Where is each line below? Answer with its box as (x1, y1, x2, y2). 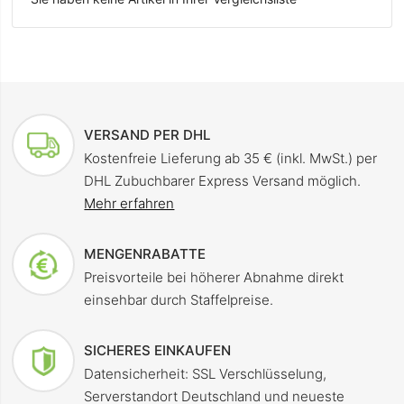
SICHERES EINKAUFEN (84, 342, 232, 360)
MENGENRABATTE (84, 245, 207, 263)
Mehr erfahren (84, 195, 175, 213)
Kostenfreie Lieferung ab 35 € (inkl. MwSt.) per (84, 150, 378, 168)
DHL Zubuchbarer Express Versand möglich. (84, 172, 362, 190)
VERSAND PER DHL (84, 126, 212, 144)
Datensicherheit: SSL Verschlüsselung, (84, 365, 327, 383)
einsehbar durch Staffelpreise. (84, 291, 274, 309)
